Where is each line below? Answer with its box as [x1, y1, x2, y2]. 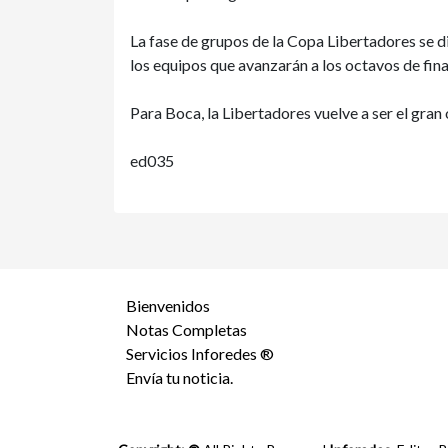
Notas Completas [126, 320, 247, 339]
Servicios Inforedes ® [126, 344, 274, 363]
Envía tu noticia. [126, 368, 233, 387]
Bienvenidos [126, 296, 210, 315]
